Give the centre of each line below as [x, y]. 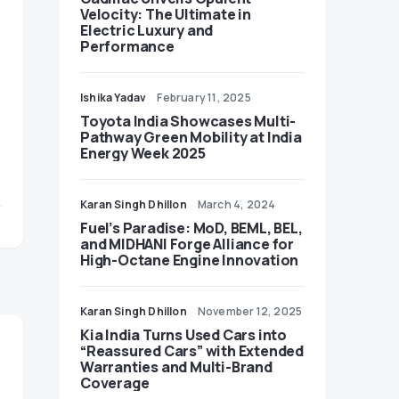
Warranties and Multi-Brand [176, 367]
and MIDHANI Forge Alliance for [187, 244]
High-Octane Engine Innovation [190, 260]
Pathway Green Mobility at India [191, 137]
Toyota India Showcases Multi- [188, 121]
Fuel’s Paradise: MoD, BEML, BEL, [191, 228]
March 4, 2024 [236, 204]
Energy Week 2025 [143, 153]
